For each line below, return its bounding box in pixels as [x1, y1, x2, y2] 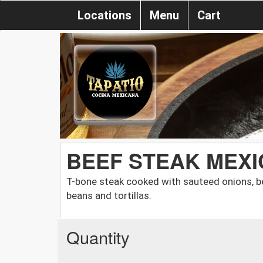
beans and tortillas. [66, 189, 151, 201]
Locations [77, 8, 131, 22]
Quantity [66, 224, 130, 249]
